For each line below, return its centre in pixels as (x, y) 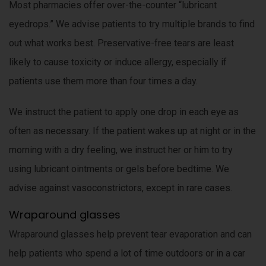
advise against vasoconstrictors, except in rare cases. (121, 188)
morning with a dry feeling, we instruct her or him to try (121, 150)
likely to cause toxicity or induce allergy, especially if (118, 62)
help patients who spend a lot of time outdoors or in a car (127, 253)
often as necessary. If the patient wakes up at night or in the (132, 131)
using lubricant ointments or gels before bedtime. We (119, 169)
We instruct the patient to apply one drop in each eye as (124, 112)
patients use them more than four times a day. (103, 81)
